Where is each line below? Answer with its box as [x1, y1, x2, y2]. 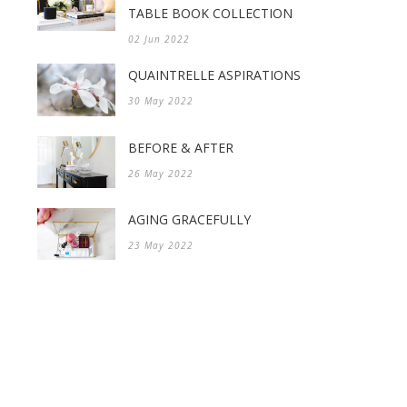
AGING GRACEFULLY [128, 210, 251, 228]
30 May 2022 [128, 94, 194, 108]
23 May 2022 [128, 238, 194, 252]
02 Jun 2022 [128, 33, 190, 46]
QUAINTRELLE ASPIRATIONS [128, 66, 301, 84]
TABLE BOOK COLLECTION [128, 5, 293, 23]
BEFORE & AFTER [128, 138, 233, 156]
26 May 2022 [128, 166, 194, 180]
